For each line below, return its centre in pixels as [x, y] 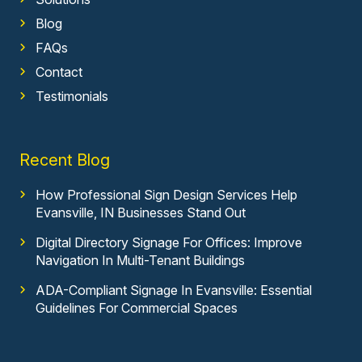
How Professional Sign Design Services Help [166, 194]
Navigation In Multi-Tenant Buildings [140, 260]
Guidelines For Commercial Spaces [136, 307]
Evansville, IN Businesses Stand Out [140, 212]
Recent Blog [64, 160]
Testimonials [72, 96]
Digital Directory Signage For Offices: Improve [168, 242]
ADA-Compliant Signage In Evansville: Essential [173, 290]
